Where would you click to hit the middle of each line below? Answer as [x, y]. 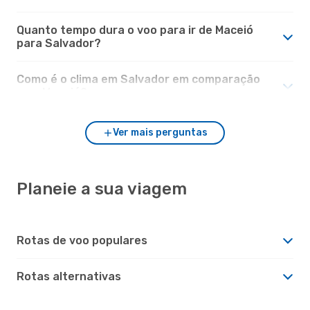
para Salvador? [59, 43]
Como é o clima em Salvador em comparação [138, 79]
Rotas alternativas [69, 276]
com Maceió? [52, 92]
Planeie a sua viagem [102, 189]
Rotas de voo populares [82, 240]
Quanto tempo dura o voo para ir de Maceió [135, 30]
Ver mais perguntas [160, 132]
